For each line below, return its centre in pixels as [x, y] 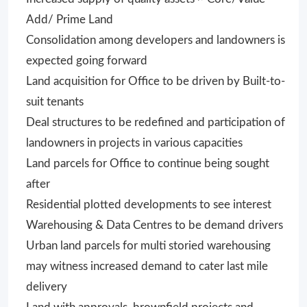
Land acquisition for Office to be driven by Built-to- [156, 81]
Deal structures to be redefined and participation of [156, 122]
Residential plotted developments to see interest [149, 205]
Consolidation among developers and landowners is [156, 40]
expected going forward [87, 61]
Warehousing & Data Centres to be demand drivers [155, 225]
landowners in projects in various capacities [134, 143]
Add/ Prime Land [70, 20]
